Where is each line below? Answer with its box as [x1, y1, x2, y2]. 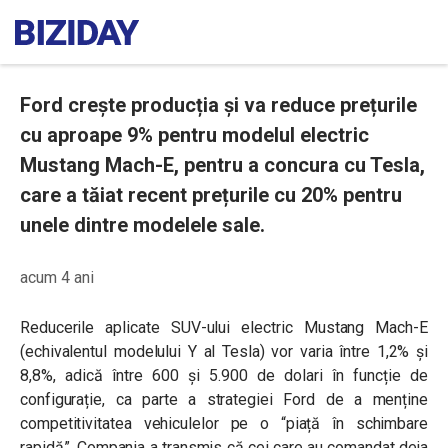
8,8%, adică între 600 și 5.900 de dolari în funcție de [20, 366, 428, 385]
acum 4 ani [20, 268, 94, 287]
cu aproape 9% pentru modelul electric [20, 123, 369, 147]
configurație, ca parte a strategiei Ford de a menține [20, 390, 428, 409]
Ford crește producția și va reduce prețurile [20, 93, 417, 117]
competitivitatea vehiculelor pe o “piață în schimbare [20, 414, 428, 433]
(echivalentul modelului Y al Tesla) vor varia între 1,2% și [20, 342, 428, 361]
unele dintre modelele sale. [20, 213, 265, 237]
